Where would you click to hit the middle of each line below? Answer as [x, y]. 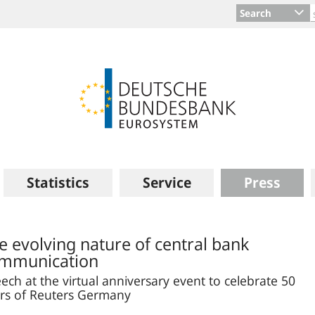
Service [167, 182]
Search [256, 13]
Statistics [58, 182]
